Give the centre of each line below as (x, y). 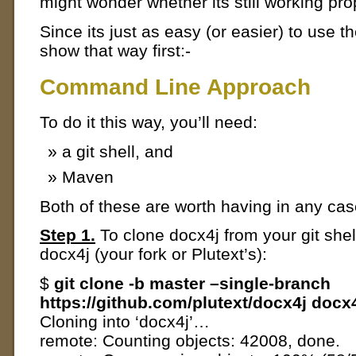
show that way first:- (115, 50)
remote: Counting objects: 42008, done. (190, 341)
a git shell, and (118, 152)
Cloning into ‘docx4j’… (125, 322)
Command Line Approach (175, 86)
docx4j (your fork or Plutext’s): (153, 254)
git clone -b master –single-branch (192, 284)
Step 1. (68, 235)
